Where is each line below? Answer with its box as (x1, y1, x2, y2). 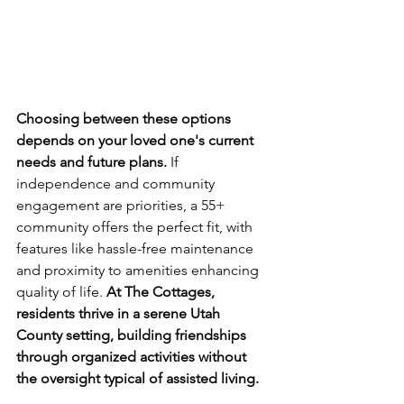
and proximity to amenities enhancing (16, 261, 262, 279)
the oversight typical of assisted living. (16, 369, 259, 387)
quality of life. (16, 282, 106, 300)
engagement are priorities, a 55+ (16, 196, 229, 214)
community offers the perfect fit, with (16, 217, 256, 235)
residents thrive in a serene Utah (16, 304, 224, 322)
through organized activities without (16, 347, 250, 365)
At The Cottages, (106, 282, 218, 300)
